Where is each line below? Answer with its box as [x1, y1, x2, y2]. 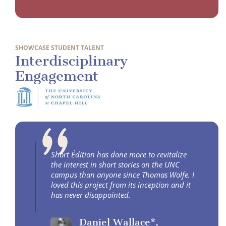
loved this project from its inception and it [51, 180, 191, 190]
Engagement [15, 67, 98, 84]
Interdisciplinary [15, 52, 128, 69]
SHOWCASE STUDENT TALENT [15, 43, 104, 52]
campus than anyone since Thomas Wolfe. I [51, 169, 194, 180]
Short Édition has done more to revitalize [51, 149, 187, 160]
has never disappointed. [51, 190, 131, 200]
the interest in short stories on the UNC [51, 159, 180, 170]
